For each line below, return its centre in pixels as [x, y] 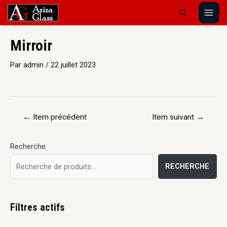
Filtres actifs [37, 207]
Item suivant [174, 117]
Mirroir [31, 45]
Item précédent [59, 117]
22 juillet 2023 [73, 65]
